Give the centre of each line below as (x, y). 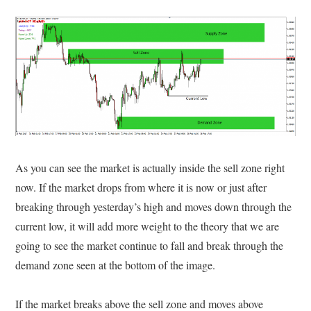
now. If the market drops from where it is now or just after (141, 187)
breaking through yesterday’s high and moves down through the (154, 206)
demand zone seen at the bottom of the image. (116, 264)
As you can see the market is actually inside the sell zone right (150, 167)
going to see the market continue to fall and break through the (150, 245)
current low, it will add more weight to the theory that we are (148, 226)
